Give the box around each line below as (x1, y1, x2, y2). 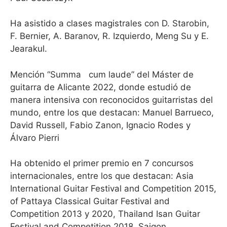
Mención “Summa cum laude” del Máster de (10, 69, 194, 80)
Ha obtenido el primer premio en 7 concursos (10, 158, 194, 168)
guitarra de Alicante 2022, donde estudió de (10, 82, 191, 92)
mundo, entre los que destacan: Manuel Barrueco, (10, 107, 214, 118)
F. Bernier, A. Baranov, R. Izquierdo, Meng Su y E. (10, 31, 209, 41)
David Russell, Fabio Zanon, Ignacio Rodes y (10, 120, 191, 130)
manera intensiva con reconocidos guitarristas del (10, 94, 213, 105)
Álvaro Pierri (10, 132, 59, 143)
